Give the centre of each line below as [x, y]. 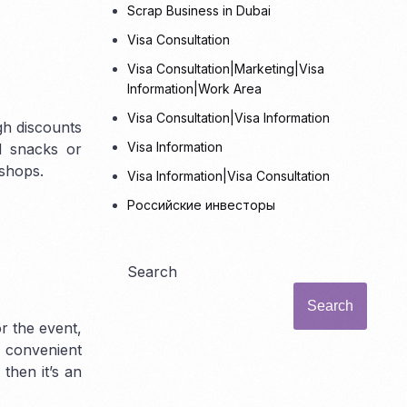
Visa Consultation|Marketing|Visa [226, 69]
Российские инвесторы [202, 205]
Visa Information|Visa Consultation [229, 176]
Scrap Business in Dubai [199, 11]
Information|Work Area [195, 89]
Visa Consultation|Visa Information [229, 118]
